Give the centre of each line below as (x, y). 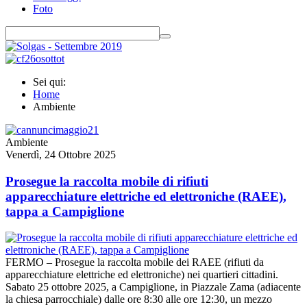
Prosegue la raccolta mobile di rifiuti (107, 181)
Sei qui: (52, 82)
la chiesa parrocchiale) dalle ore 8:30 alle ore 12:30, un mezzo (139, 299)
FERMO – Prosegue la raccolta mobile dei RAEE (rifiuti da (135, 262)
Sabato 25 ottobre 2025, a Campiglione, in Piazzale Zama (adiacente (153, 287)
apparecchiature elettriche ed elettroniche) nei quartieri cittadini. (142, 275)
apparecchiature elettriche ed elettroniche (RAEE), (146, 196)
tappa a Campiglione (65, 211)
